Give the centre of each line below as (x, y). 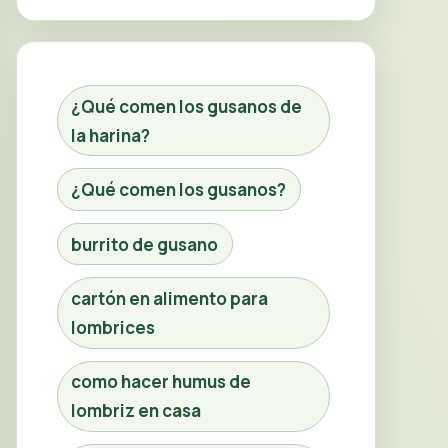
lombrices (113, 327)
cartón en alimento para (170, 298)
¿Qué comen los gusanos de (187, 106)
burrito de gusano (145, 244)
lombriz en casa (136, 411)
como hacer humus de (161, 382)
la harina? (111, 135)
